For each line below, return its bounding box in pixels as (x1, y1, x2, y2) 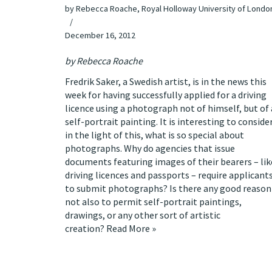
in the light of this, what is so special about (65, 129, 244, 141)
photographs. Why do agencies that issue (65, 142, 235, 155)
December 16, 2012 (65, 30, 135, 41)
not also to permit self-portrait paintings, (65, 195, 242, 208)
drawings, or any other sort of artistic (65, 209, 220, 222)
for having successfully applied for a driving (86, 89, 267, 101)
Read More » (106, 222, 156, 235)
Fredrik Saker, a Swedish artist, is (65, 75, 201, 88)
